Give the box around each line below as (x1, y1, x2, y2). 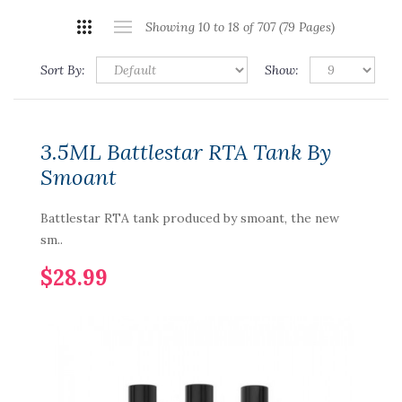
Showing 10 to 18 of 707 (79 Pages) (144, 19, 335, 35)
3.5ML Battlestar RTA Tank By (40, 138, 331, 166)
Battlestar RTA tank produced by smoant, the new (40, 210, 339, 226)
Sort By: (40, 62, 85, 78)
